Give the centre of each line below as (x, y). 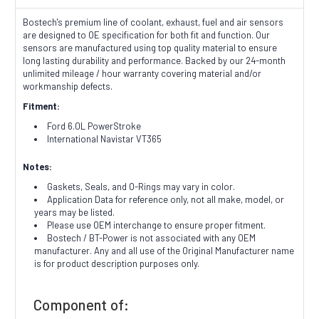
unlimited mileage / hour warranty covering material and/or (142, 74)
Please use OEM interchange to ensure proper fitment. (157, 225)
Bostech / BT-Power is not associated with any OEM (152, 238)
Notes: (37, 167)
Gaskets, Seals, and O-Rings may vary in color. (141, 187)
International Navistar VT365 (105, 139)
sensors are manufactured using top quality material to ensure (150, 48)
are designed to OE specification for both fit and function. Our (146, 35)
